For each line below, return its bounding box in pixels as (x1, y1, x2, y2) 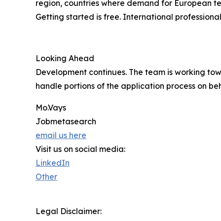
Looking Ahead (36, 53, 94, 64)
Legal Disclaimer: (36, 206, 102, 217)
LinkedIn (36, 158, 70, 168)
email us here (36, 130, 86, 141)
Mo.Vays (36, 103, 66, 113)
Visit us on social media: (36, 144, 125, 154)
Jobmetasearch (36, 116, 96, 127)
